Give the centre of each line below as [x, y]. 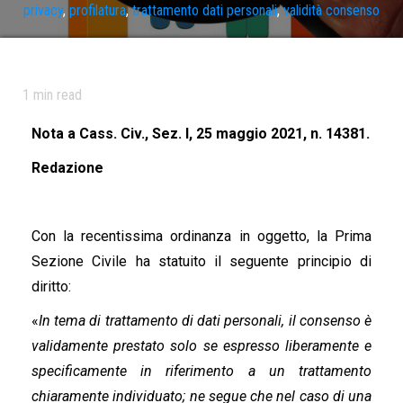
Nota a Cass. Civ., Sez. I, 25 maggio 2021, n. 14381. [201, 134]
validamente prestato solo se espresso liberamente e [201, 346]
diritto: [51, 287]
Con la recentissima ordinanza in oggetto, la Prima [201, 236]
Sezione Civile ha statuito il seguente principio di [201, 261]
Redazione [67, 168]
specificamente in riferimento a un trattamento [201, 371]
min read [56, 95]
